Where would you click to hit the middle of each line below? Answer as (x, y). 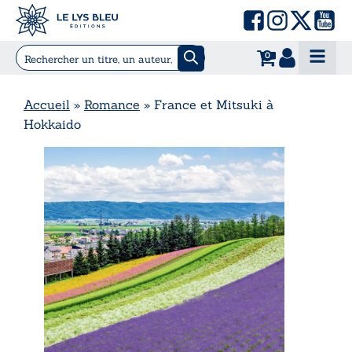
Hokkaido (52, 124)
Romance (112, 104)
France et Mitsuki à (214, 104)
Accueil (47, 104)
